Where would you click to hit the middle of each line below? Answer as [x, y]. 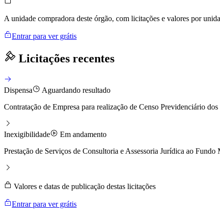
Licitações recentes [65, 59]
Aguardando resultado [75, 90]
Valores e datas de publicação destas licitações [84, 186]
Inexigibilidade [27, 134]
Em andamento [82, 134]
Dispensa [18, 90]
